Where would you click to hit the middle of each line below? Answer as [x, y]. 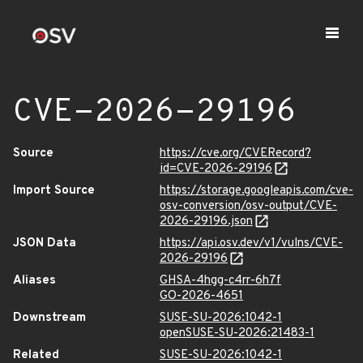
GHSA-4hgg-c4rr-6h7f [220, 281]
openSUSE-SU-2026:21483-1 [237, 333]
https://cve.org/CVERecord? [235, 154]
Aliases [34, 281]
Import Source [54, 191]
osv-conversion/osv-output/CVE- [248, 206]
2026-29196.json [206, 222]
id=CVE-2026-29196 [216, 169]
